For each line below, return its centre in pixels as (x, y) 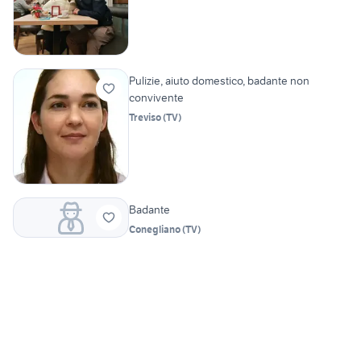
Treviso (145, 117)
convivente (156, 97)
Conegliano (155, 229)
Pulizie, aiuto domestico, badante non (219, 80)
